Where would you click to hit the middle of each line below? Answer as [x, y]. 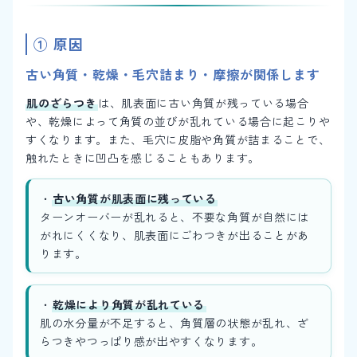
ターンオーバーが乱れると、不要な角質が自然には [175, 216]
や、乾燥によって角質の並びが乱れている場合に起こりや [178, 122]
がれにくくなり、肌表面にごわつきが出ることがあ [175, 235]
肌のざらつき [62, 103]
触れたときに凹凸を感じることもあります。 [143, 158]
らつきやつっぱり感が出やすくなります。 [151, 341]
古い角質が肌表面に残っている [135, 198]
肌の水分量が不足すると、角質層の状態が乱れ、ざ [175, 323]
